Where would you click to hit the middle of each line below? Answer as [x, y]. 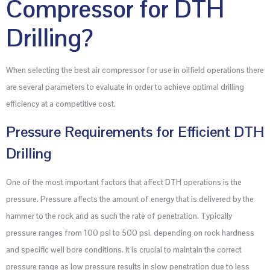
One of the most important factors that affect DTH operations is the [124, 183]
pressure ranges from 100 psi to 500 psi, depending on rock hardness [130, 233]
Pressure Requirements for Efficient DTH [135, 132]
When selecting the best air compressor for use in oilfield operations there [135, 70]
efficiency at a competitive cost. [61, 104]
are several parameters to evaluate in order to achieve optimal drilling [125, 87]
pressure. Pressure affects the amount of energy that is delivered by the [130, 199]
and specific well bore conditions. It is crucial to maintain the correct [124, 250]
